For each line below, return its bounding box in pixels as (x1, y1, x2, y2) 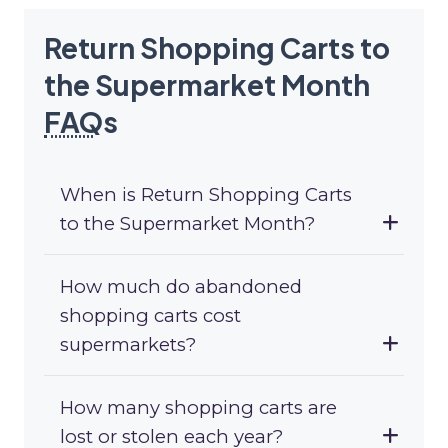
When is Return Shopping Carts (60, 183, 352, 207)
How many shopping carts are (60, 396, 337, 420)
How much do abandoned (60, 275, 302, 299)
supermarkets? (60, 333, 196, 357)
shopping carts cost (60, 304, 241, 328)
